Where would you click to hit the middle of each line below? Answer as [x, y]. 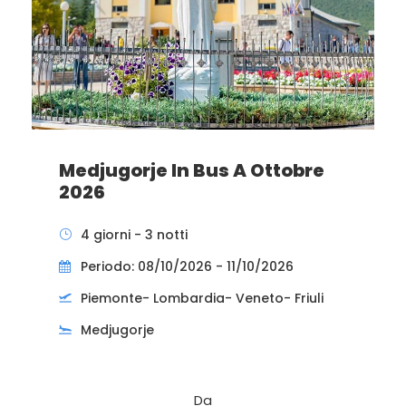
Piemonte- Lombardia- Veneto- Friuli [202, 298]
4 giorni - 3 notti [134, 234]
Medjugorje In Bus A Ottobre [192, 170]
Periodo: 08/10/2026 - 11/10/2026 [187, 266]
